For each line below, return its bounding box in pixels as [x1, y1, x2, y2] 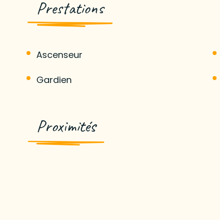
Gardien [36, 73, 72, 86]
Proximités [36, 114, 96, 137]
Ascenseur [36, 48, 82, 61]
